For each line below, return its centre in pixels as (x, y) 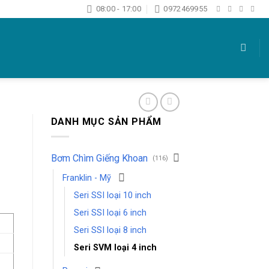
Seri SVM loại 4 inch (115, 247)
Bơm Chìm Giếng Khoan (99, 158)
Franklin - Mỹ (86, 178)
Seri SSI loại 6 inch (110, 213)
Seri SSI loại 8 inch (110, 230)
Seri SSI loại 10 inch (112, 195)
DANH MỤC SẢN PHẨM (106, 122)
